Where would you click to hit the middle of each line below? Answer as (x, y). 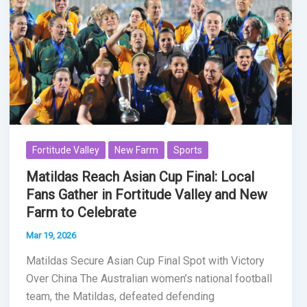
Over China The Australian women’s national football (149, 279)
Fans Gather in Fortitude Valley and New (146, 194)
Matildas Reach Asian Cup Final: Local (140, 176)
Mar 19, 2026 (51, 235)
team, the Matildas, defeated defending (120, 297)
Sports (187, 150)
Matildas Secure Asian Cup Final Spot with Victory (145, 261)
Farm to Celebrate (81, 212)
